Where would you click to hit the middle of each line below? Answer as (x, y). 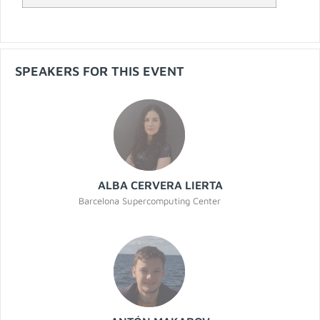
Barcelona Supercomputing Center (149, 201)
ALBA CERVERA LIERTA (160, 185)
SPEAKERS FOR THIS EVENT (100, 71)
